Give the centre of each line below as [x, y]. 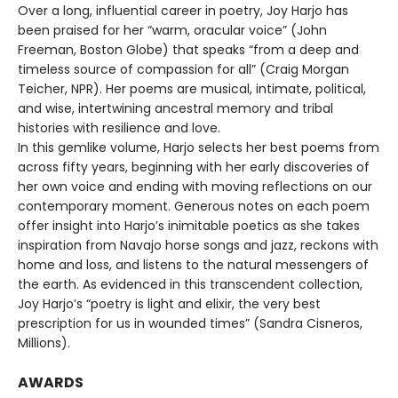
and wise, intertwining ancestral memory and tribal [175, 108]
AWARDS [51, 382]
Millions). [44, 342]
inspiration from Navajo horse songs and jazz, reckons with [198, 245]
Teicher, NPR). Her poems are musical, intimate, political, [192, 88]
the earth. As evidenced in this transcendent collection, [190, 284]
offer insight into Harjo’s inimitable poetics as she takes [189, 225]
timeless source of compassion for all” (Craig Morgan [183, 69]
